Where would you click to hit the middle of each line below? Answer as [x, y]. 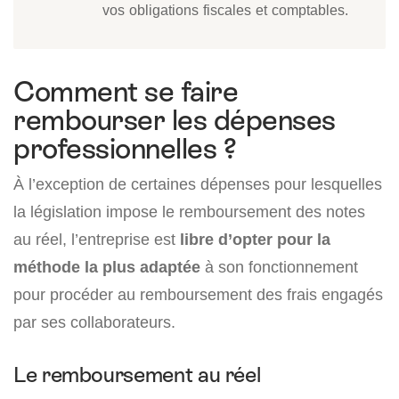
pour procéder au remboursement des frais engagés [198, 295]
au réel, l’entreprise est [97, 240]
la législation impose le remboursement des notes [189, 212]
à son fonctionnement [279, 267]
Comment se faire [126, 92]
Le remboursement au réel [137, 375]
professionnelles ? [125, 149]
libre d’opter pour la [255, 240]
